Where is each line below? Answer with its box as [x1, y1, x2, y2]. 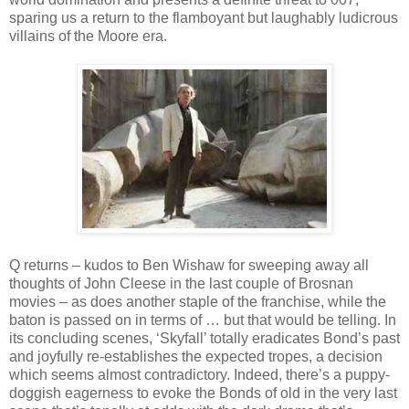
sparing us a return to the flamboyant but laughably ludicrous [9, 9, 398, 26]
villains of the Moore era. [9, 27, 167, 44]
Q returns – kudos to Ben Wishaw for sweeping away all [9, 257, 369, 273]
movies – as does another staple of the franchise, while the [9, 293, 386, 309]
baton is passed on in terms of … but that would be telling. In [9, 311, 396, 328]
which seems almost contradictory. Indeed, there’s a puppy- [9, 366, 390, 383]
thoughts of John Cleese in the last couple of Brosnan [9, 275, 353, 291]
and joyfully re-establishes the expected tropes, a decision [9, 348, 383, 364]
